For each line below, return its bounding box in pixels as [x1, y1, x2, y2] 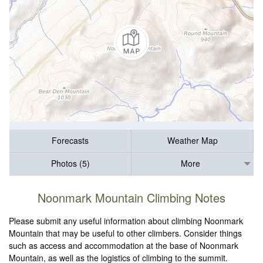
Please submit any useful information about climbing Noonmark [9, 215, 244, 227]
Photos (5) [50, 157, 90, 170]
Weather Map [167, 134, 218, 147]
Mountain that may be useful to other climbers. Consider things [9, 227, 242, 240]
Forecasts [52, 134, 89, 147]
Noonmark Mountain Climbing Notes [38, 189, 225, 207]
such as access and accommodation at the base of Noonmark [9, 240, 239, 252]
